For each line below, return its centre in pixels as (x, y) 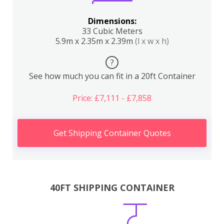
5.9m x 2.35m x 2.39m (95, 41)
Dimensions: (112, 21)
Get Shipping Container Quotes (112, 133)
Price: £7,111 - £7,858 (112, 98)
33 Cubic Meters (112, 31)
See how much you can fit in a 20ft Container (112, 76)
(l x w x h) (152, 41)
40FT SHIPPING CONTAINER (112, 187)
